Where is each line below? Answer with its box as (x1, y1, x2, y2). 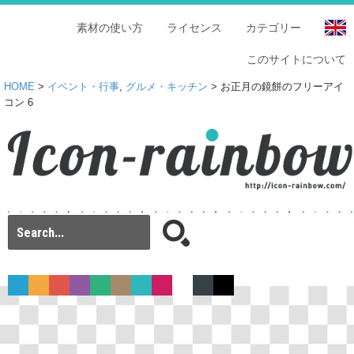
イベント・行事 (47, 81, 119, 92)
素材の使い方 (77, 21, 143, 34)
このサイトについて (247, 53, 346, 66)
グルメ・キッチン (126, 81, 208, 92)
